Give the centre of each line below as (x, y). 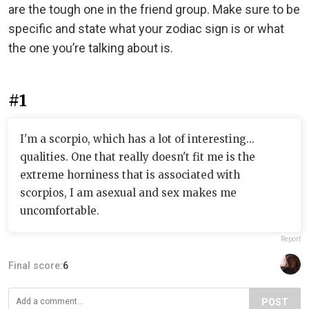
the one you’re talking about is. (91, 48)
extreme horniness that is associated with (130, 175)
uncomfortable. (60, 211)
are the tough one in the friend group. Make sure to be (154, 9)
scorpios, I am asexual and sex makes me (128, 193)
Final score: (36, 266)
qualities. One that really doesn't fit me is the (138, 157)
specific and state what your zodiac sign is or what (146, 29)
